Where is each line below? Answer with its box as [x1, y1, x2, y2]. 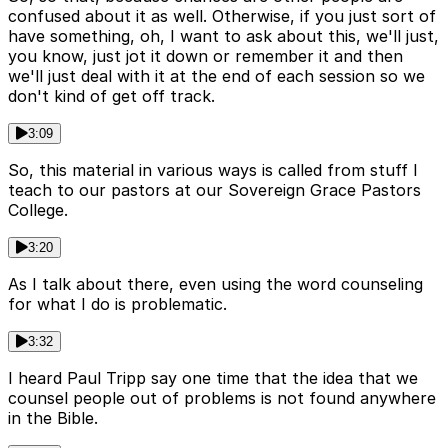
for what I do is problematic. [8, 293, 227, 314]
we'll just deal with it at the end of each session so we [8, 65, 425, 86]
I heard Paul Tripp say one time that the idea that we [8, 367, 418, 388]
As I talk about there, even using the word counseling [8, 273, 423, 294]
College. [8, 199, 68, 220]
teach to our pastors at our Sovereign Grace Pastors [8, 179, 421, 200]
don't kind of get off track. [8, 85, 215, 106]
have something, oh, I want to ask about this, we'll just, [8, 25, 439, 46]
